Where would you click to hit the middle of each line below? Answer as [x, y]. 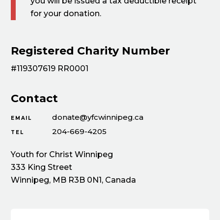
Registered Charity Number [91, 51]
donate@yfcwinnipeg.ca [98, 117]
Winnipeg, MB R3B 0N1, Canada [74, 180]
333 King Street [42, 167]
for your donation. [66, 13]
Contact [35, 98]
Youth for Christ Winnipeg [62, 154]
